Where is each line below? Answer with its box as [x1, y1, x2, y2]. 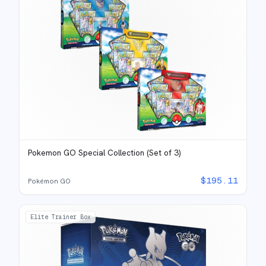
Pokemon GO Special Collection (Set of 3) [28, 147, 180, 158]
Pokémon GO [28, 176, 71, 185]
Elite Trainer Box [30, 213, 91, 221]
